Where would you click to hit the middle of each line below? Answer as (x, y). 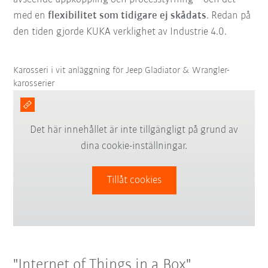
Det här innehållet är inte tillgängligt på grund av (134, 130)
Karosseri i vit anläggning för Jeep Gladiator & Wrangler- (122, 70)
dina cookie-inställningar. (134, 146)
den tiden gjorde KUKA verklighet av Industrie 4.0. (120, 32)
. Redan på (229, 16)
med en (31, 16)
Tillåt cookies (134, 180)
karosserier (34, 83)
